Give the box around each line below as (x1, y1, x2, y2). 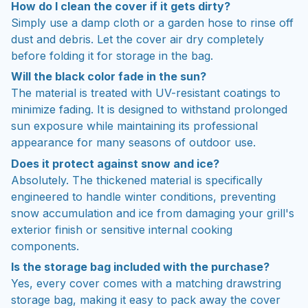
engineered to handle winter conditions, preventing (11, 187, 276, 201)
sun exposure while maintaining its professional (11, 117, 258, 131)
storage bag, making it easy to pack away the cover (11, 291, 280, 305)
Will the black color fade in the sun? (11, 67, 206, 82)
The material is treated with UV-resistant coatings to (11, 84, 280, 98)
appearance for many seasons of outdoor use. (11, 133, 256, 148)
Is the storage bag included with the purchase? (11, 258, 269, 272)
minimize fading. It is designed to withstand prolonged (11, 100, 287, 115)
